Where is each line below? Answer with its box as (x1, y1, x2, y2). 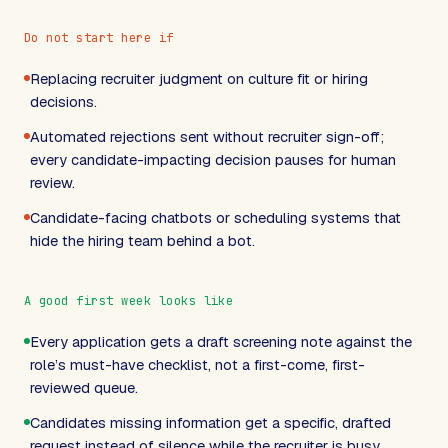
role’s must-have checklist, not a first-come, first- (30, 354, 365, 374)
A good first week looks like (24, 292, 234, 309)
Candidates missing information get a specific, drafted (30, 412, 391, 432)
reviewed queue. (30, 377, 138, 397)
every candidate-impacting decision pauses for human (30, 149, 396, 169)
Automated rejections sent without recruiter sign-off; (30, 126, 384, 146)
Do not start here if (24, 29, 174, 46)
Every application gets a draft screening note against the (30, 331, 412, 351)
